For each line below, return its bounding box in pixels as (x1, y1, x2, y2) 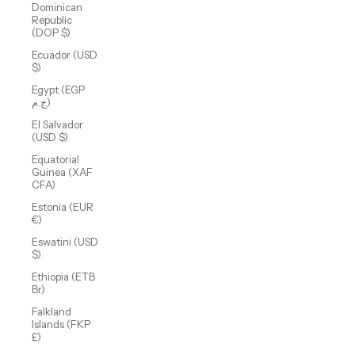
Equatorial (32, 153, 79, 166)
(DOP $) (32, 26, 71, 40)
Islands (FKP (32, 318, 90, 331)
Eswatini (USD (32, 235, 98, 249)
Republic (32, 13, 72, 27)
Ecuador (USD (32, 48, 97, 62)
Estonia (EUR (32, 200, 94, 214)
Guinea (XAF (32, 166, 93, 179)
